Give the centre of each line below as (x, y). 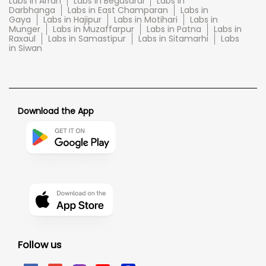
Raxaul (22, 39)
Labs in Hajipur (72, 20)
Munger (25, 29)
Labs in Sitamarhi (173, 39)
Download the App (56, 111)
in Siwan (26, 48)
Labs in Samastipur (87, 39)
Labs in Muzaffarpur (94, 29)
